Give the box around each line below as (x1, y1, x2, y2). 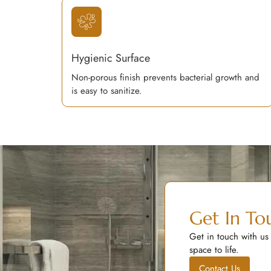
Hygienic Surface (71, 50, 150, 66)
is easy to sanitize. (71, 84, 142, 97)
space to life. (189, 243, 239, 256)
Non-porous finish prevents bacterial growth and (71, 71, 260, 84)
